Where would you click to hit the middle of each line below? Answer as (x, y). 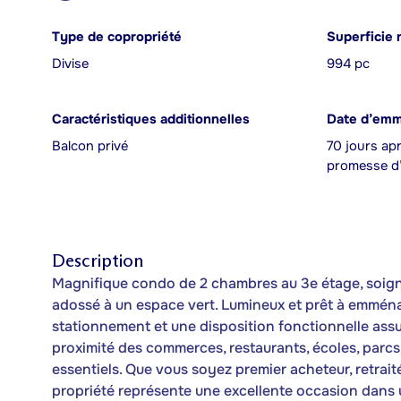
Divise (70, 64)
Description (98, 260)
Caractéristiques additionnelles (151, 119)
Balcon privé (90, 146)
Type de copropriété (117, 37)
